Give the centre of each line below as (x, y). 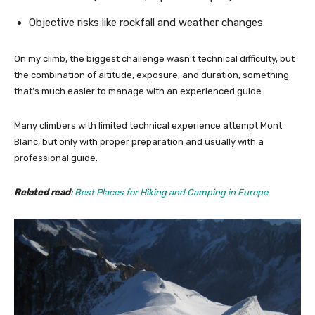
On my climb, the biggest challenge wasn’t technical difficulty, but (154, 58)
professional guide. (56, 157)
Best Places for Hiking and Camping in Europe (171, 192)
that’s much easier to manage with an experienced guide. (139, 91)
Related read (42, 192)
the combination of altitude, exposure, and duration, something (152, 75)
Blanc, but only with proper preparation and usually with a (139, 141)
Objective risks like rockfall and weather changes (146, 22)
